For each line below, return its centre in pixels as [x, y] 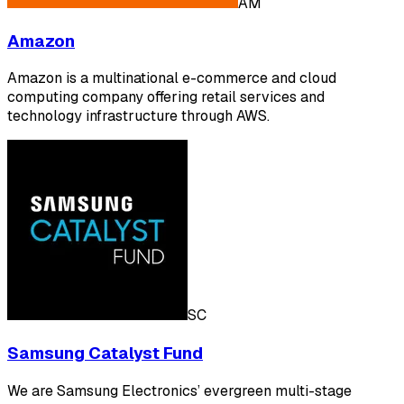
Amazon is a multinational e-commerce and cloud [172, 78]
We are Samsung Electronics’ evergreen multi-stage [179, 390]
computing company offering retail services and [166, 97]
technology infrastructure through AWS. [138, 116]
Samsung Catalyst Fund [105, 353]
